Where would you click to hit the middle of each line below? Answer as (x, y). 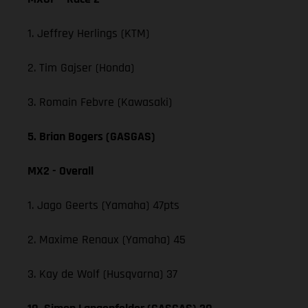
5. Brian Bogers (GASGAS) (91, 136)
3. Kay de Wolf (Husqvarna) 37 (102, 274)
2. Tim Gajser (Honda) (81, 67)
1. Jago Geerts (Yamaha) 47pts (103, 205)
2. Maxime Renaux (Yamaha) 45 (107, 239)
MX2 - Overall (60, 170)
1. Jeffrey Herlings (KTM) (88, 33)
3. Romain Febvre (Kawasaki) (100, 102)
